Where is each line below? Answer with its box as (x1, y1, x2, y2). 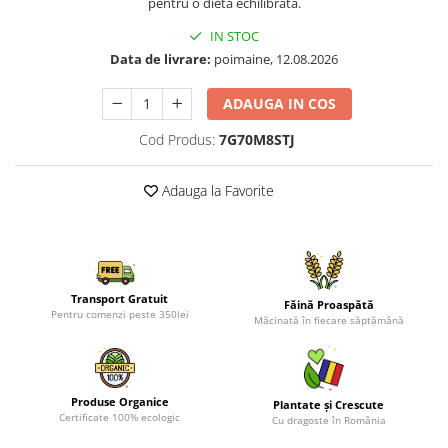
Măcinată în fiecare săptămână (253, 313, 404, 327)
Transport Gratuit (71, 290, 168, 306)
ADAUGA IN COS (223, 94, 337, 113)
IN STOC (207, 27, 259, 45)
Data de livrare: (110, 50, 211, 68)
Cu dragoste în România (271, 412, 386, 427)
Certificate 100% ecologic (59, 410, 180, 425)
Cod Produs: (138, 130, 215, 149)
